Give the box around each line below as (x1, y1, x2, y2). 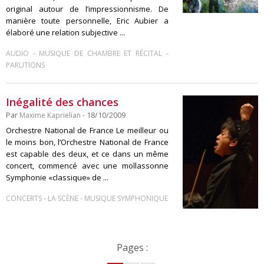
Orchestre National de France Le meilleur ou (6, 124, 169, 136)
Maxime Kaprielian (19, 110, 81, 120)
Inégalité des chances (6, 94, 118, 109)
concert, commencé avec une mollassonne (6, 160, 169, 171)
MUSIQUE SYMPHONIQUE (84, 193, 168, 203)
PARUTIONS (6, 60, 45, 70)
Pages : (116, 241, 148, 255)
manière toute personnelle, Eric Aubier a (6, 15, 169, 26)
